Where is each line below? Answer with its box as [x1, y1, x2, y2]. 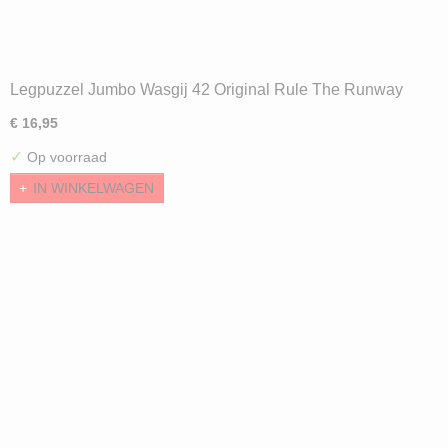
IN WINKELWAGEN [33, 180, 154, 197]
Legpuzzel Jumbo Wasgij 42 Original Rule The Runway [10, 81, 403, 98]
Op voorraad [23, 149, 107, 165]
